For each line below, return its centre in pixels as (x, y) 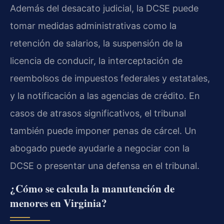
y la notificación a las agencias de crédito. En (105, 95)
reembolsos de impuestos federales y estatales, (110, 78)
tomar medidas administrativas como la (93, 25)
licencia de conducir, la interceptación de (96, 60)
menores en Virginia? (58, 203)
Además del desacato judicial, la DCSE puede (104, 8)
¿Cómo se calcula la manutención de (92, 188)
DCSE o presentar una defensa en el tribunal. (105, 165)
